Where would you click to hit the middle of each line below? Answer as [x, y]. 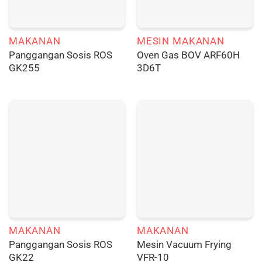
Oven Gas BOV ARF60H [188, 55]
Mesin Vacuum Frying [184, 245]
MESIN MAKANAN [181, 41]
